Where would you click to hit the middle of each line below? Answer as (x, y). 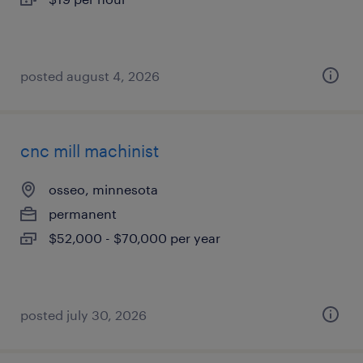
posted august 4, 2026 (90, 76)
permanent (83, 214)
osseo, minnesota (103, 189)
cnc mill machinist (90, 151)
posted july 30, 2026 (83, 315)
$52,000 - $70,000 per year (135, 238)
